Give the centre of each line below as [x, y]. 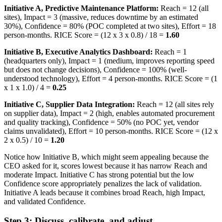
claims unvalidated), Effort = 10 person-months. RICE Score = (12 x [111, 131]
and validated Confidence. [45, 201]
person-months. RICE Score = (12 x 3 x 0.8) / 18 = [85, 35]
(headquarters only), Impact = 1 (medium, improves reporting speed [109, 61]
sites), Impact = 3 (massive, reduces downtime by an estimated [101, 17]
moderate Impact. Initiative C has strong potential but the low [99, 175]
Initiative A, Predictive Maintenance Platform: [81, 8]
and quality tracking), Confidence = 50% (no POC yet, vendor [101, 122]
